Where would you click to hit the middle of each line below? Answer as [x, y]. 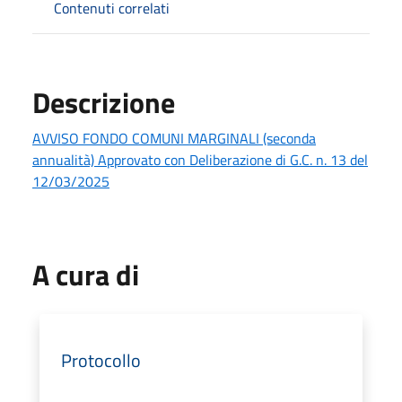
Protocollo [101, 360]
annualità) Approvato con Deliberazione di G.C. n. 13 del [200, 159]
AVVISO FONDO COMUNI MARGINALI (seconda [174, 138]
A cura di [86, 274]
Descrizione [104, 102]
